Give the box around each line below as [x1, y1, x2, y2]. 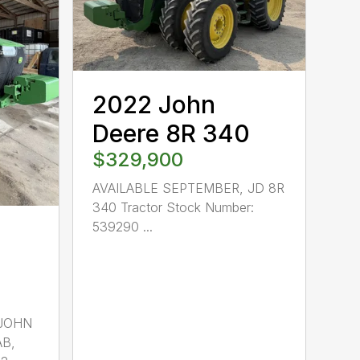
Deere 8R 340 [92, 119, 251, 149]
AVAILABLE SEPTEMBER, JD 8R [92, 180, 285, 197]
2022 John [92, 90, 216, 120]
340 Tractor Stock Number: [92, 199, 255, 216]
